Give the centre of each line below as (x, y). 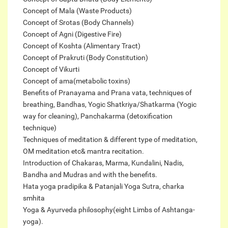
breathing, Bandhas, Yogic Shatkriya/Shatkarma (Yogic (110, 104)
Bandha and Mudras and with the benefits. (90, 174)
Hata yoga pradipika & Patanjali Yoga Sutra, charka (104, 186)
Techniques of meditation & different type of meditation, (110, 139)
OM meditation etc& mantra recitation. (83, 151)
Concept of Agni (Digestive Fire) (72, 34)
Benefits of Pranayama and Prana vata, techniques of (107, 92)
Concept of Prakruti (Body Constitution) (85, 57)
